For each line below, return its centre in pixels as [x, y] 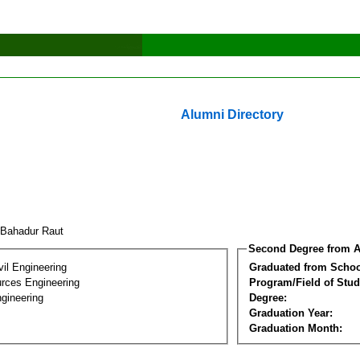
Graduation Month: [296, 328]
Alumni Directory [232, 115]
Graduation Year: [291, 313]
